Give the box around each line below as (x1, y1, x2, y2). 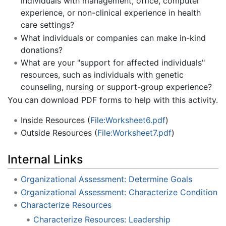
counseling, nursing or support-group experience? (20, 82, 212, 92)
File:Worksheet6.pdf (90, 115, 165, 125)
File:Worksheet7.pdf (97, 128, 172, 138)
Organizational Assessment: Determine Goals (20, 174, 192, 184)
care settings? (20, 20, 74, 30)
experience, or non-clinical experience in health (20, 8, 201, 18)
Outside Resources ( (20, 128, 97, 138)
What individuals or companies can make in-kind (20, 32, 206, 43)
